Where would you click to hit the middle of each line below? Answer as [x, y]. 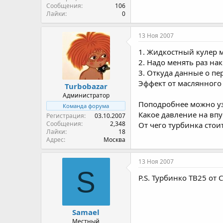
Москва [114, 140]
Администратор [86, 95]
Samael [86, 212]
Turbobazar [86, 86]
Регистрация [65, 116]
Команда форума [86, 106]
